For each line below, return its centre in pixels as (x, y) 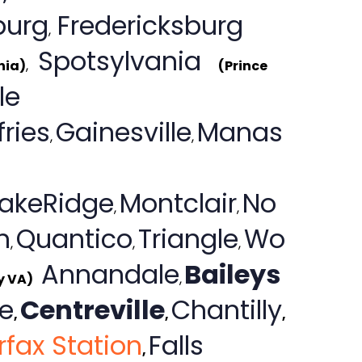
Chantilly (226, 310)
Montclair (178, 204)
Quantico (74, 239)
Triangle (188, 239)
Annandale (110, 275)
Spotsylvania (123, 61)
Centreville (92, 310)
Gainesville (123, 133)
